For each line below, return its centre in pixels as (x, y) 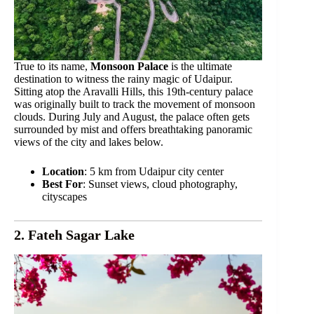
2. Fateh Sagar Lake (74, 234)
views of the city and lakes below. (89, 142)
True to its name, (52, 66)
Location (63, 171)
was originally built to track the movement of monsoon (135, 104)
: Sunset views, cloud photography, (160, 184)
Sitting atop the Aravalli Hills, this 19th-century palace (134, 91)
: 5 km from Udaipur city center (154, 171)
